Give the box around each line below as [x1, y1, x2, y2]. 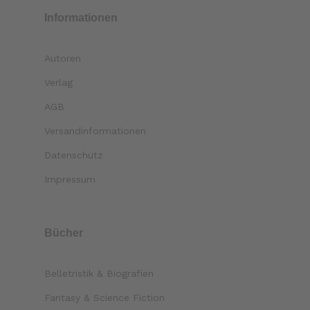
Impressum [44, 173, 96, 185]
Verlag [44, 76, 73, 88]
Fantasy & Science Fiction [44, 291, 165, 303]
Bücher [44, 226, 84, 239]
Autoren [44, 52, 82, 64]
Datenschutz [44, 149, 104, 161]
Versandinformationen [44, 125, 147, 136]
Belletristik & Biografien [44, 267, 154, 279]
